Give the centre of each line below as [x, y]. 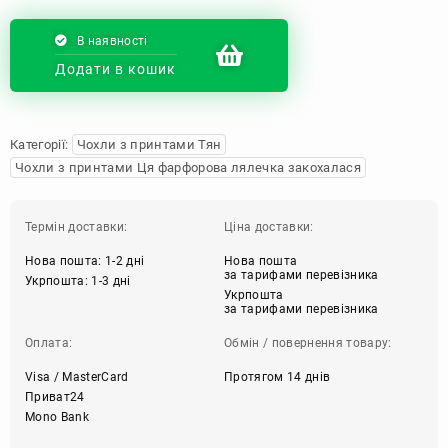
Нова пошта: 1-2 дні [85, 260]
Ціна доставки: [269, 226]
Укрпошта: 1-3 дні [78, 280]
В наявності [112, 40]
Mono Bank [57, 416]
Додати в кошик [115, 68]
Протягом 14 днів [277, 376]
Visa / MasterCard [77, 376]
